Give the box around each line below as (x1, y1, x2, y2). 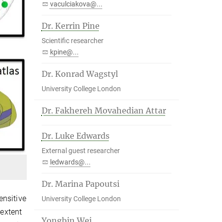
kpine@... (50, 48, 79, 56)
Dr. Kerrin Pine (41, 21, 100, 31)
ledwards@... (50, 158, 91, 166)
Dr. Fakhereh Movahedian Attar (41, 106, 166, 115)
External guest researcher (41, 147, 120, 155)
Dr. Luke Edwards (41, 131, 110, 141)
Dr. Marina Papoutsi (41, 179, 119, 189)
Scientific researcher (41, 37, 104, 45)
